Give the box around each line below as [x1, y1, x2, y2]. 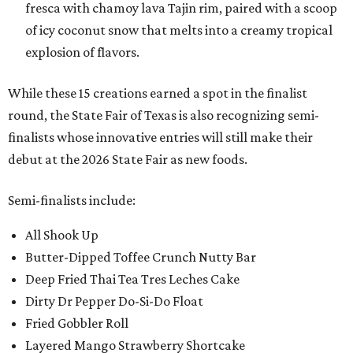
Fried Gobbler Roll [25, 315, 128, 331]
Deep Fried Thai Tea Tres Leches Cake [25, 271, 240, 287]
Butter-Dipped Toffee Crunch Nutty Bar [25, 249, 256, 265]
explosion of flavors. [25, 44, 139, 60]
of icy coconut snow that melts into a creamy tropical [25, 22, 333, 38]
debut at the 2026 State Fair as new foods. [8, 151, 247, 167]
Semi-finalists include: [8, 192, 136, 208]
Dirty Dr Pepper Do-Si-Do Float [25, 293, 203, 309]
